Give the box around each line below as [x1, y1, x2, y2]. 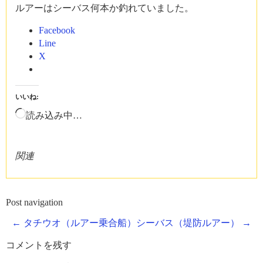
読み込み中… [26, 110, 82, 120]
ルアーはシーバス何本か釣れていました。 [15, 3, 194, 13]
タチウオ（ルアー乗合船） [21, 218, 136, 228]
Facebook [39, 25, 75, 35]
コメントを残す [6, 240, 72, 251]
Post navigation [6, 197, 63, 207]
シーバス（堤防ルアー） [136, 218, 242, 228]
